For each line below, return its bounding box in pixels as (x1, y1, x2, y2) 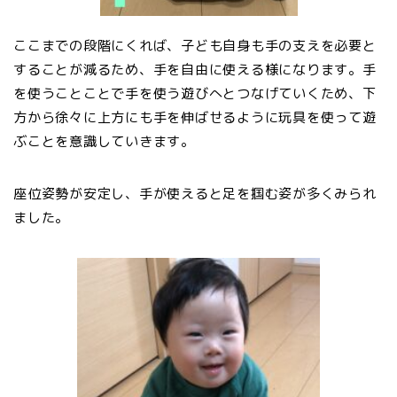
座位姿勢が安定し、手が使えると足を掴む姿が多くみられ (13, 183, 377, 203)
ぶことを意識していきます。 (13, 131, 195, 151)
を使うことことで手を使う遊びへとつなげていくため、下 (13, 83, 377, 103)
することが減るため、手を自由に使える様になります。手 (13, 59, 377, 79)
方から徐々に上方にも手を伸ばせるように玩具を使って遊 (13, 107, 377, 127)
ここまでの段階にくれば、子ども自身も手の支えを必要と (13, 35, 377, 55)
